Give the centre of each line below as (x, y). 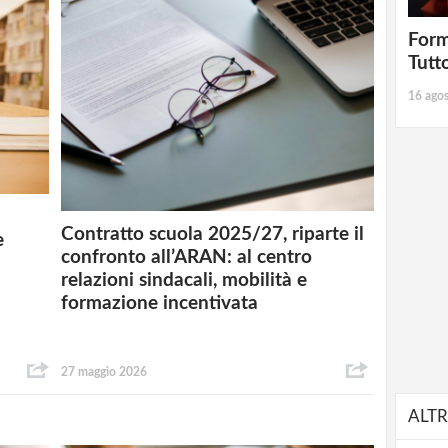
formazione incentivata (160, 304)
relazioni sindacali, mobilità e (184, 281)
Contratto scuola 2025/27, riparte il (213, 235)
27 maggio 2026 (104, 371)
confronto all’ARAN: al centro (187, 258)
